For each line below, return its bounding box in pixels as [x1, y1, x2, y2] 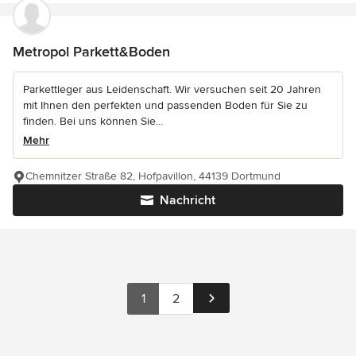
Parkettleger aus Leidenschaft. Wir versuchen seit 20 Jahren [23, 83, 321, 97]
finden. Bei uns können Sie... [23, 114, 163, 129]
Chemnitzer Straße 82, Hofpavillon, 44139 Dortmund [25, 169, 281, 184]
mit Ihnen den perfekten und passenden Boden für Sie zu [23, 99, 308, 113]
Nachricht [160, 192, 215, 209]
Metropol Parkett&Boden [13, 43, 170, 61]
